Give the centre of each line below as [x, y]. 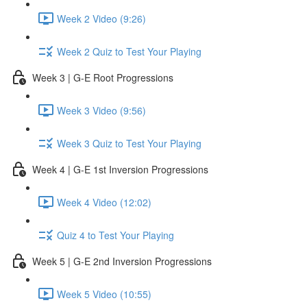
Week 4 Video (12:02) [104, 202]
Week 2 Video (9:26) [101, 18]
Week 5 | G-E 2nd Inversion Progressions [122, 261]
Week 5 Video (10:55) [104, 294]
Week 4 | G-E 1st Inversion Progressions [120, 169]
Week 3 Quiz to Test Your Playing [129, 143]
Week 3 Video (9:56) [101, 110]
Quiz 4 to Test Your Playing [115, 235]
